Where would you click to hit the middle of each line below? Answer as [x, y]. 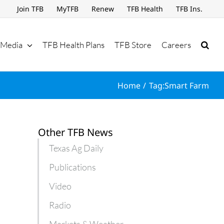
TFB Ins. [189, 9]
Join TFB [30, 9]
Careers [176, 44]
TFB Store [133, 44]
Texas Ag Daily [76, 148]
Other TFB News [75, 132]
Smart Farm [187, 85]
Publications [72, 167]
